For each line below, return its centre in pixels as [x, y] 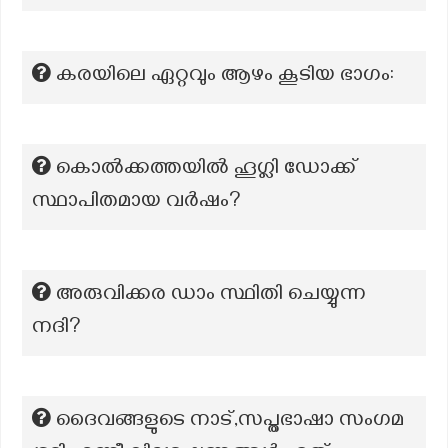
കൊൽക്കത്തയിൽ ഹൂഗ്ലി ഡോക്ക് [207, 170]
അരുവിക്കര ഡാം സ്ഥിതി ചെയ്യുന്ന [211, 296]
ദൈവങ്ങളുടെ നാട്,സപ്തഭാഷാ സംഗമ [230, 422]
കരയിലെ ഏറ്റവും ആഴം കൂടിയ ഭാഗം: [225, 77]
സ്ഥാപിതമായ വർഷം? [136, 203]
